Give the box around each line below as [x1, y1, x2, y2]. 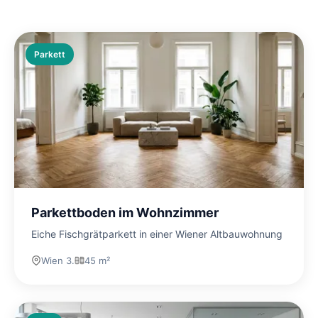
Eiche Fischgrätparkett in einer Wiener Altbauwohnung [31, 228, 283, 241]
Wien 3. [41, 255, 75, 267]
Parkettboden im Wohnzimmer [31, 205, 219, 221]
